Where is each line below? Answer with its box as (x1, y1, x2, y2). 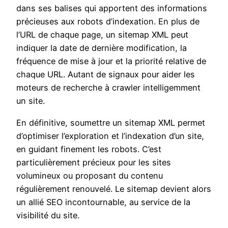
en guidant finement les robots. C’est (16, 144, 161, 154)
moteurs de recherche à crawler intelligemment (16, 82, 201, 93)
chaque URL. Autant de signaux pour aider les (16, 69, 195, 80)
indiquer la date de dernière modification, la (16, 43, 187, 53)
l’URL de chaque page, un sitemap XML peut (16, 30, 188, 40)
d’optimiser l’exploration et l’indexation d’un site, (16, 130, 204, 141)
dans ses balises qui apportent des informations (16, 3, 207, 14)
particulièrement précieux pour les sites (16, 157, 171, 167)
